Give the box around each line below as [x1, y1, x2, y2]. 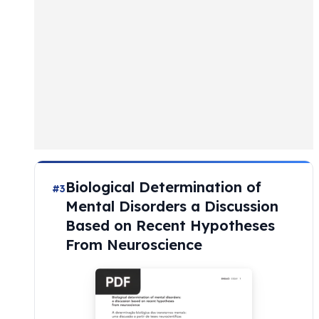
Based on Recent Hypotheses [66, 216, 275, 234]
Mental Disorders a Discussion [66, 197, 278, 215]
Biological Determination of [66, 177, 261, 196]
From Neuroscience [66, 235, 202, 253]
